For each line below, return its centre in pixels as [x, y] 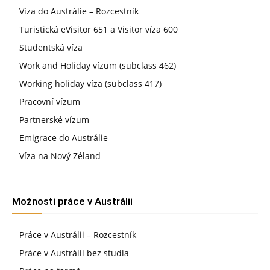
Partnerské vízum [54, 119]
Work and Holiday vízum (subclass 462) [98, 65]
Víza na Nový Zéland [60, 155]
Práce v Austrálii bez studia [74, 253]
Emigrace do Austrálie [64, 137]
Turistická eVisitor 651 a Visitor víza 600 [99, 29]
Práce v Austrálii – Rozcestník [78, 234]
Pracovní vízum [50, 101]
